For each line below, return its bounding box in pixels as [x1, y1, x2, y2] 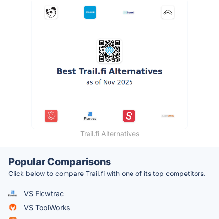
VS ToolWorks [22, 203, 70, 212]
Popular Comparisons [8, 155, 111, 168]
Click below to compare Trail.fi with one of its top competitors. [8, 169, 206, 177]
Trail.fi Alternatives [80, 129, 139, 138]
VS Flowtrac [22, 189, 64, 197]
